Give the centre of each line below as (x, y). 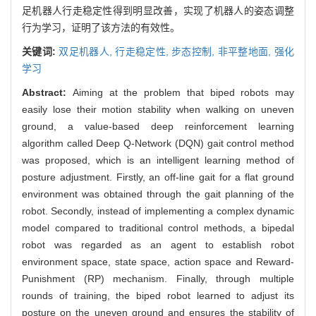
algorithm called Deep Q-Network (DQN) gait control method (158, 143)
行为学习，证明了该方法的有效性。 (101, 27)
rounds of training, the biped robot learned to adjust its (158, 295)
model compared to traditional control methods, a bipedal (158, 227)
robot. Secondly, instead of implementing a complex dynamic (158, 211)
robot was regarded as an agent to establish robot (158, 244)
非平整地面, (246, 51)
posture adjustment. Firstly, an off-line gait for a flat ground (158, 177)
